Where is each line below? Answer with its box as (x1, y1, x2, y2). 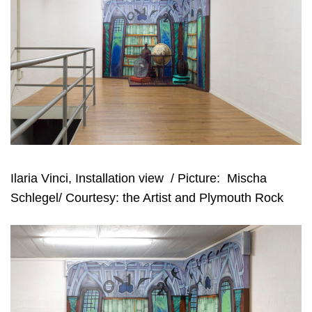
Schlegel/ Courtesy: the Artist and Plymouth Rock (10, 190, 283, 205)
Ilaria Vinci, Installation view (10, 171, 164, 185)
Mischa (227, 171, 267, 185)
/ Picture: (171, 171, 220, 185)
